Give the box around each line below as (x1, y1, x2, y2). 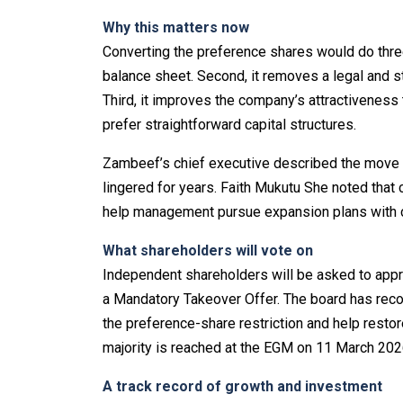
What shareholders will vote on (103, 242, 313, 260)
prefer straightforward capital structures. (103, 116, 356, 134)
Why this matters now (103, 19, 249, 37)
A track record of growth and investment (103, 378, 382, 396)
